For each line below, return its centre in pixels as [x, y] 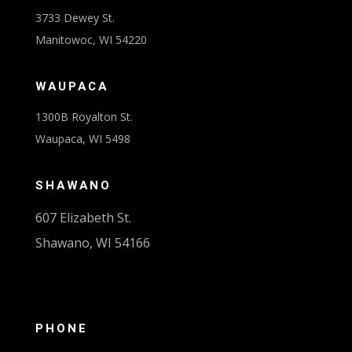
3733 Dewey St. [75, 18]
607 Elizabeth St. [83, 218]
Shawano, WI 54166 [92, 243]
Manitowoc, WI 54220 [91, 40]
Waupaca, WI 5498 [82, 139]
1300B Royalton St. [84, 117]
